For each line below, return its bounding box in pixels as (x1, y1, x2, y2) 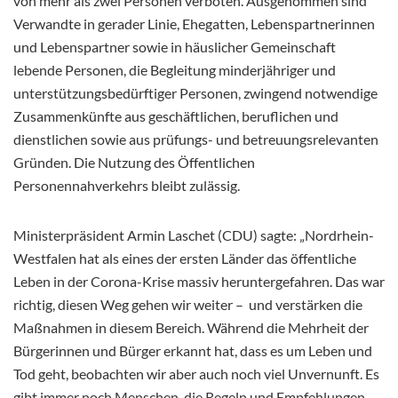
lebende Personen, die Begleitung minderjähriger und (13, 60, 336, 78)
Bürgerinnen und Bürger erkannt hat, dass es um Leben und (13, 341, 372, 359)
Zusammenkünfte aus (13, 107, 148, 124)
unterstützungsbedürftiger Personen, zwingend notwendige (13, 84, 378, 101)
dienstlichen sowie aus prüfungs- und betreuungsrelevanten (13, 130, 378, 147)
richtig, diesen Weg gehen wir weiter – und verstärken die (13, 295, 362, 313)
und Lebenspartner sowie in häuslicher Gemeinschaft (13, 37, 336, 55)
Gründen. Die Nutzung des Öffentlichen (13, 153, 255, 171)
